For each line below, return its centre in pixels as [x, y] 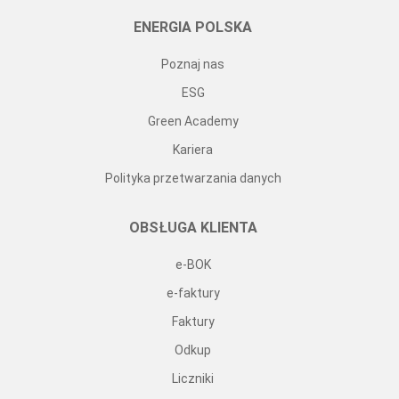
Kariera [193, 149]
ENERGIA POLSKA [193, 27]
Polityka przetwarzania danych [193, 178]
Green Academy [193, 121]
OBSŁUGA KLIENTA [193, 227]
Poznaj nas [193, 64]
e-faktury [193, 293]
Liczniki [193, 378]
